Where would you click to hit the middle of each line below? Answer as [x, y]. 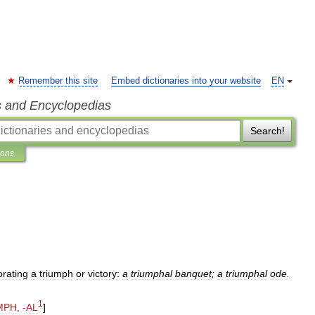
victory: [104, 274]
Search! [267, 131]
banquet [193, 274]
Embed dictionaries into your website [186, 81]
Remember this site [58, 81]
